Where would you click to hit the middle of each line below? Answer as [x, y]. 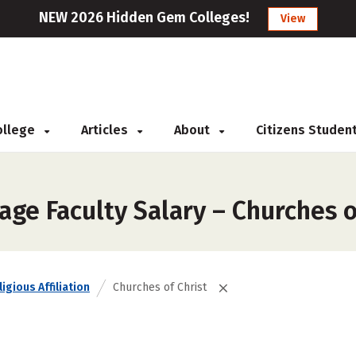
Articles [106, 130]
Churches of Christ [160, 287]
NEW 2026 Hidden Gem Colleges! [144, 17]
